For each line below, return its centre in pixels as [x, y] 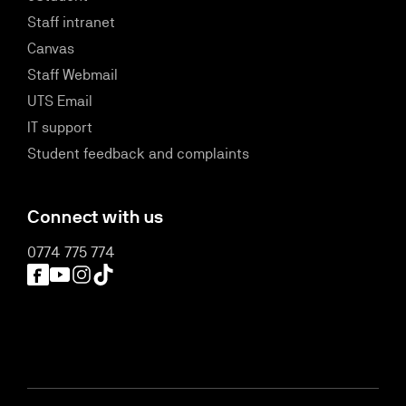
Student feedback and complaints [138, 154]
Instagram [103, 273]
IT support [60, 127]
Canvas [51, 48]
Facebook [59, 273]
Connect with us [96, 217]
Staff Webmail [72, 75]
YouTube [74, 273]
